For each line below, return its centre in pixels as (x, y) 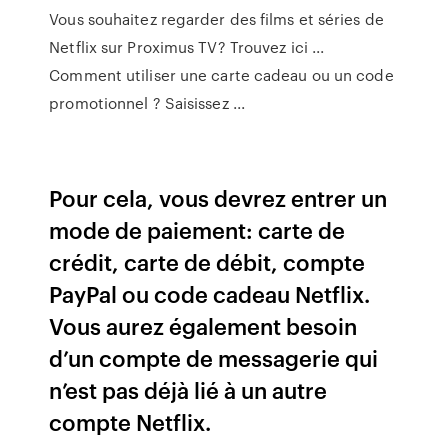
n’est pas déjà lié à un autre (188, 389)
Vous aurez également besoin (203, 325)
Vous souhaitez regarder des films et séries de (216, 19)
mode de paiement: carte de (197, 229)
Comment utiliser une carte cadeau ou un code (221, 75)
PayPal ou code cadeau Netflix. (210, 293)
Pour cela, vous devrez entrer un (218, 197)
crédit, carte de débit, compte (207, 261)
